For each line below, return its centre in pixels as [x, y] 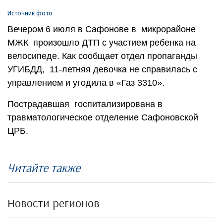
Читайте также [44, 167]
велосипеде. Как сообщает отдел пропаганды [102, 56]
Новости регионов [54, 202]
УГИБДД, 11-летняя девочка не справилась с [102, 69]
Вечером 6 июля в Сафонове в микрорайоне [102, 29]
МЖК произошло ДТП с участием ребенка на [102, 42]
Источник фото [30, 13]
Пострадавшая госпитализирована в [85, 104]
